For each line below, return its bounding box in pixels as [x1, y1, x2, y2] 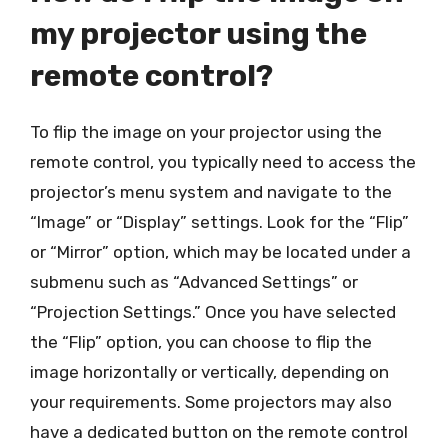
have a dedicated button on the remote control [30, 421, 408, 442]
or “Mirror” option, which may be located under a [30, 241, 411, 262]
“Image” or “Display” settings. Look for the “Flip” [30, 211, 409, 232]
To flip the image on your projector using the [30, 121, 382, 142]
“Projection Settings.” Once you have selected [30, 301, 396, 322]
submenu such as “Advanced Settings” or [30, 271, 358, 292]
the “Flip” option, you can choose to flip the [30, 331, 372, 352]
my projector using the [30, 15, 367, 52]
